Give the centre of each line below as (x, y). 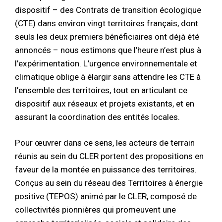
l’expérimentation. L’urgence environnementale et (106, 63)
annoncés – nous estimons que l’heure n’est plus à (108, 50)
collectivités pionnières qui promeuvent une (95, 210)
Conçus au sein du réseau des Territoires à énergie (109, 183)
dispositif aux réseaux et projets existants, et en (105, 103)
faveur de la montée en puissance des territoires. (106, 170)
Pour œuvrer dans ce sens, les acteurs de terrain (105, 143)
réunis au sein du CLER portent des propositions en (109, 156)
